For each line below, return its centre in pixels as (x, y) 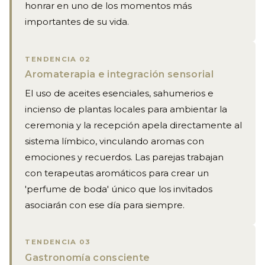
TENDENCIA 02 (58, 59)
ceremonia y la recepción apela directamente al (134, 126)
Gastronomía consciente (88, 258)
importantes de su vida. (77, 22)
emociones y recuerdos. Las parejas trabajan (125, 158)
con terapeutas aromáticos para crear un (117, 174)
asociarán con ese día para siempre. (105, 206)
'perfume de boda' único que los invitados (119, 190)
